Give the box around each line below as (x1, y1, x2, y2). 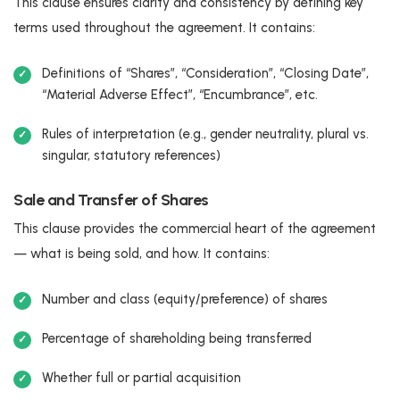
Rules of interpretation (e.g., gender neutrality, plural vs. (42, 125, 369, 142)
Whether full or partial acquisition (42, 369, 241, 386)
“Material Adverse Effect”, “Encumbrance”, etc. (42, 86, 318, 103)
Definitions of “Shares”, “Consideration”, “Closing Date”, (42, 64, 369, 81)
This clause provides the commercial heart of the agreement (13, 220, 376, 237)
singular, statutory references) (42, 146, 221, 163)
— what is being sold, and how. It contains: (13, 245, 270, 262)
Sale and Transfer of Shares (13, 189, 209, 210)
